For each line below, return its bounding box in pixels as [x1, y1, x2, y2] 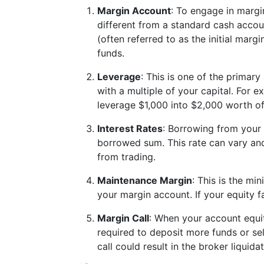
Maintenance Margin [97, 174, 192, 186]
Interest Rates [97, 123, 163, 134]
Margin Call [97, 212, 149, 224]
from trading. [97, 151, 156, 163]
